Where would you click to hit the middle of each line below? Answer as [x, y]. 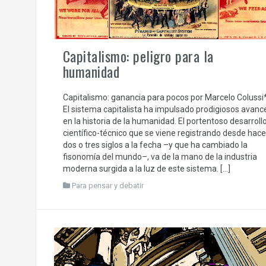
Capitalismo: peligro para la [138, 56]
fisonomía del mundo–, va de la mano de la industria [160, 157]
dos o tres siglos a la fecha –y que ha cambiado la [155, 145]
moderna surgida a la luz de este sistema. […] [146, 169]
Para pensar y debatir [107, 186]
